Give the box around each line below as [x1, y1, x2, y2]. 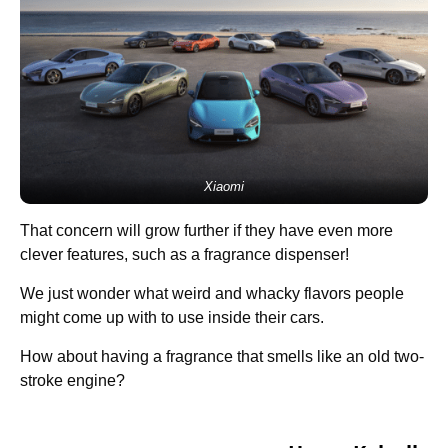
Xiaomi [204, 179, 244, 195]
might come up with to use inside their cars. [20, 309, 324, 327]
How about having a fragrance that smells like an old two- [20, 348, 424, 366]
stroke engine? [20, 372, 125, 390]
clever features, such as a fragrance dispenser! [20, 246, 349, 264]
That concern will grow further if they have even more [20, 222, 393, 240]
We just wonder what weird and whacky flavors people [20, 285, 404, 303]
